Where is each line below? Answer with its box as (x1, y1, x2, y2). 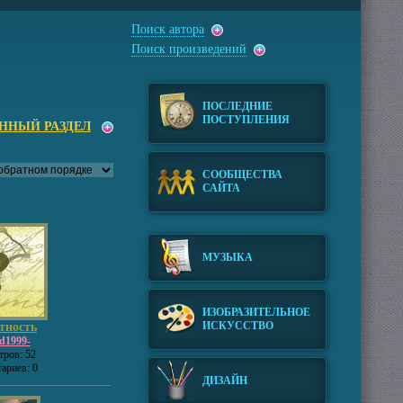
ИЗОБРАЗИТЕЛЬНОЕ (202, 306, 310, 318)
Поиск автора (131, 22, 204, 36)
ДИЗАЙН (202, 374, 247, 387)
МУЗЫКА (202, 251, 253, 264)
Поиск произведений (131, 42, 246, 56)
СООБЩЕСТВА (202, 168, 282, 181)
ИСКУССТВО (202, 319, 273, 332)
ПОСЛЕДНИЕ (202, 100, 273, 112)
